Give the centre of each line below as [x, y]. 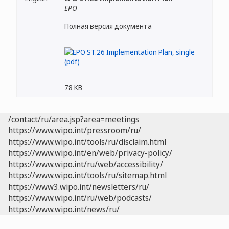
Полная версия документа [108, 26]
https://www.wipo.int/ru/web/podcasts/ [80, 198]
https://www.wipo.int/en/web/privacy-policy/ [90, 153]
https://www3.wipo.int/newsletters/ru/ [79, 187]
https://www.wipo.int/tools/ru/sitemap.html [87, 175]
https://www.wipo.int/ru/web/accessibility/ [86, 164]
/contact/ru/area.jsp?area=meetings [74, 119]
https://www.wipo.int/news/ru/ [64, 209]
